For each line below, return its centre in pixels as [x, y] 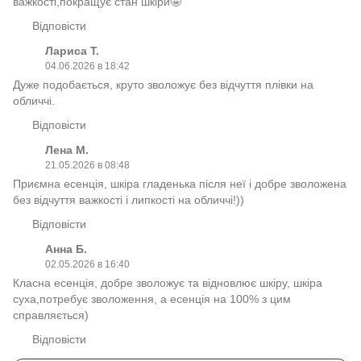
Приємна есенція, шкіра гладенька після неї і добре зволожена [180, 184]
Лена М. [67, 150]
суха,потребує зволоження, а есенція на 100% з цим [152, 299]
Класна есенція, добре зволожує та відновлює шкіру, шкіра [168, 283]
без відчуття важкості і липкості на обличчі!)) [129, 200]
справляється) [51, 315]
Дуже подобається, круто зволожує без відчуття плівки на [163, 85]
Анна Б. [66, 249]
